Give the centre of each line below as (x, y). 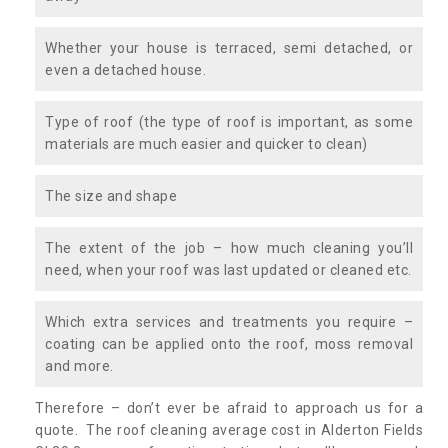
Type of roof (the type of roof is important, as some (229, 121)
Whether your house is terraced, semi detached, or (229, 47)
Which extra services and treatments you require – (229, 321)
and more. (79, 365)
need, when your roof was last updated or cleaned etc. (228, 269)
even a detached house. (125, 69)
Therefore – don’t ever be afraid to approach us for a (229, 407)
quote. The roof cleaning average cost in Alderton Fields (229, 429)
